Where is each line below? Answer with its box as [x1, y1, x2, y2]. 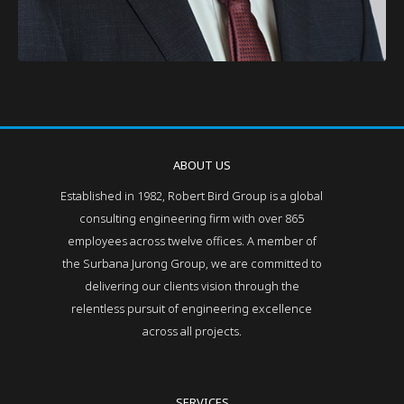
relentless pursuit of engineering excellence [71, 300, 313, 317]
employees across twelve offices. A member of [67, 233, 317, 249]
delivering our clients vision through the [84, 278, 299, 294]
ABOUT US [173, 157, 231, 173]
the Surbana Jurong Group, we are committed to [61, 255, 322, 271]
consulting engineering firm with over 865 [79, 210, 305, 226]
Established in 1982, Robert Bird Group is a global [60, 188, 324, 204]
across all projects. [142, 323, 242, 339]
